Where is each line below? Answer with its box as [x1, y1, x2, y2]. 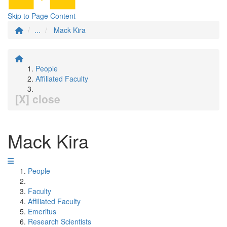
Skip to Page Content [8, 11, 75, 21]
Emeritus [28, 206, 56, 216]
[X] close [15, 91, 60, 106]
